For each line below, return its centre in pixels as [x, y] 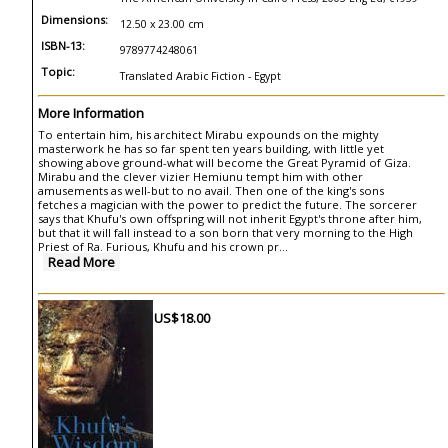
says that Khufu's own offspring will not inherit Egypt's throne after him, [230, 218]
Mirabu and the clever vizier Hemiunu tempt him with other [200, 176]
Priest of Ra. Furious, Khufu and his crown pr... [163, 246]
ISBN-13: [63, 45]
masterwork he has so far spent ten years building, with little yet [211, 148]
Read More [81, 262]
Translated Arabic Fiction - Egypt [200, 76]
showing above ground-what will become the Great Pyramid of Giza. [224, 162]
